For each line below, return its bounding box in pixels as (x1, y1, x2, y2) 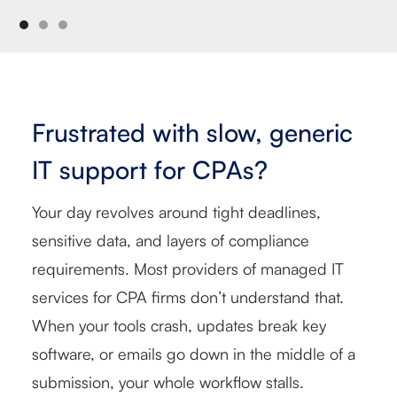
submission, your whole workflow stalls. (32, 371, 308, 392)
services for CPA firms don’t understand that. (32, 286, 344, 307)
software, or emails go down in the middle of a (32, 343, 355, 363)
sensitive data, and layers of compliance (32, 230, 309, 250)
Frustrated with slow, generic (32, 116, 353, 148)
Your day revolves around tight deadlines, (32, 201, 321, 222)
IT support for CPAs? (32, 153, 268, 185)
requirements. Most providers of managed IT (32, 258, 344, 278)
